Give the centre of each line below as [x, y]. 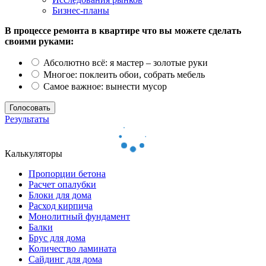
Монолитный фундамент [79, 216]
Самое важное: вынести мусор [104, 86]
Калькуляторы [34, 153]
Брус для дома [57, 237]
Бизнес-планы [81, 10]
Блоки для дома [60, 195]
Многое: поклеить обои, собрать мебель [123, 74]
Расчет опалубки [62, 184]
